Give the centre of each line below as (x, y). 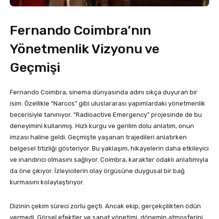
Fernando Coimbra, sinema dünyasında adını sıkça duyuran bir (104, 92)
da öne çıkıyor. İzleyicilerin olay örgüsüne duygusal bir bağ (97, 171)
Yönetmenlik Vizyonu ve (85, 49)
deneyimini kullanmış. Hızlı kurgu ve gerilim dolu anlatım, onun (102, 126)
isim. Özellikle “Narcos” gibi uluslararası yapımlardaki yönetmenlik (108, 104)
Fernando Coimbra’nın (80, 31)
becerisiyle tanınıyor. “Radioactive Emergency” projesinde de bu (106, 115)
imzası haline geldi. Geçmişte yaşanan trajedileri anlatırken (98, 137)
